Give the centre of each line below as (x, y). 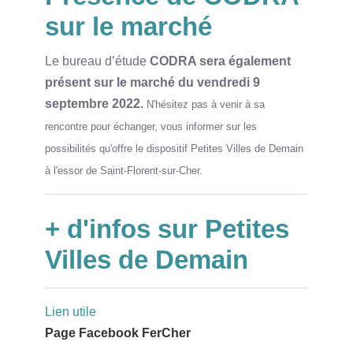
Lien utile (70, 311)
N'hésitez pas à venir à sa (205, 104)
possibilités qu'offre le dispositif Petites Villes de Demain (174, 148)
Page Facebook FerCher (117, 333)
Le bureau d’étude (97, 61)
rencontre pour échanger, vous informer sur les (150, 126)
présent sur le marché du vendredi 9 (152, 82)
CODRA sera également (220, 61)
